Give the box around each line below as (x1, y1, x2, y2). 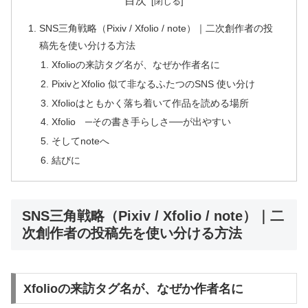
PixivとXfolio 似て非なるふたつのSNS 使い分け (51, 78, 255, 89)
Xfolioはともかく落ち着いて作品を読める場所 (51, 97, 249, 109)
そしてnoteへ (51, 135, 109, 147)
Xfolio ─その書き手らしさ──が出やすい (51, 116, 231, 128)
